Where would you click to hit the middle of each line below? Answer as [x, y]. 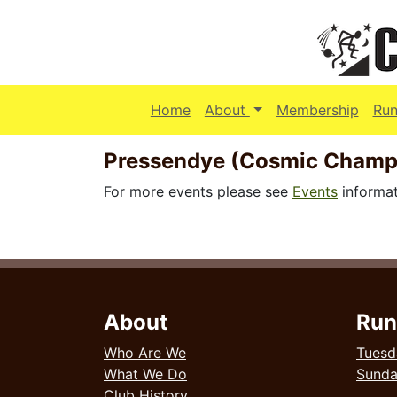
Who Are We [145, 353]
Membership [317, 110]
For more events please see [198, 191]
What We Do [145, 374]
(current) [278, 109]
